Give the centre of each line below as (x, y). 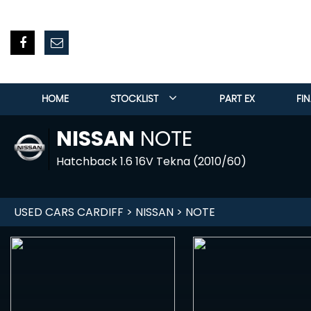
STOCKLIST (135, 99)
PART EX (237, 99)
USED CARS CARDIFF (69, 212)
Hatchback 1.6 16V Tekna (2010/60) (151, 161)
